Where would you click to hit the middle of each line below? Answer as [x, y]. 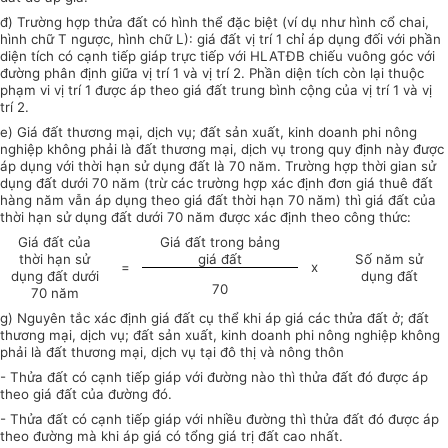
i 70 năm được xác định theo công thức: [285, 217]
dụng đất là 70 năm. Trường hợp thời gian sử [292, 166]
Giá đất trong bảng [220, 242]
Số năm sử [389, 259]
